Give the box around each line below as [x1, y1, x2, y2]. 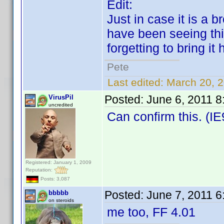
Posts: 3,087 [39, 176, 70, 182]
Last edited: [104, 76, 166, 88]
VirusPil [48, 93, 73, 101]
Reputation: [25, 166, 54, 172]
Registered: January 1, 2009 [25, 159, 91, 165]
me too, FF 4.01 [107, 205, 195, 219]
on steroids [48, 197, 74, 203]
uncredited [48, 102, 73, 107]
